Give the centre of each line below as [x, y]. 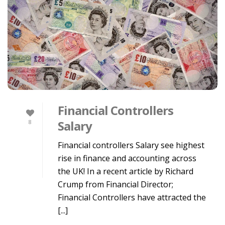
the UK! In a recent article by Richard [126, 172]
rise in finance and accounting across [127, 158]
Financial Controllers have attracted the [132, 198]
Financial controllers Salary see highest [131, 145]
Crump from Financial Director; [116, 185]
